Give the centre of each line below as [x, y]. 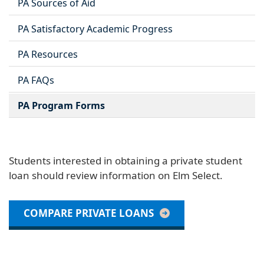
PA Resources [48, 55]
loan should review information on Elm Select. [116, 176]
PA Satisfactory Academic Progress [95, 29]
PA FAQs [36, 80]
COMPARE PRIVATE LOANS [89, 213]
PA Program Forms [61, 106]
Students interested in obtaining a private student [126, 161]
